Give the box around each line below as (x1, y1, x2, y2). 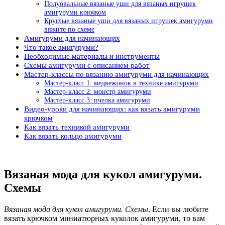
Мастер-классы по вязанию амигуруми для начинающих (24, 70, 209, 78)
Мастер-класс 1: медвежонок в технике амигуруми (44, 79, 198, 87)
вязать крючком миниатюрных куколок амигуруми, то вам (4, 213, 205, 222)
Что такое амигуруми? (24, 43, 98, 51)
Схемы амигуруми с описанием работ (24, 61, 150, 69)
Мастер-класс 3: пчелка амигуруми (44, 96, 150, 104)
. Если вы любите (148, 204, 208, 213)
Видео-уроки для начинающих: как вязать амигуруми (24, 104, 200, 113)
